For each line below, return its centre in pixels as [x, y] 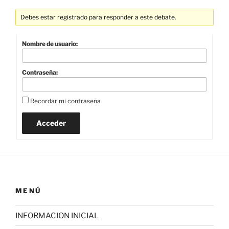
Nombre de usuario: [50, 43]
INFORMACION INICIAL [57, 215]
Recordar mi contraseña [65, 101]
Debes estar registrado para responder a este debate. [99, 17]
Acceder [51, 123]
